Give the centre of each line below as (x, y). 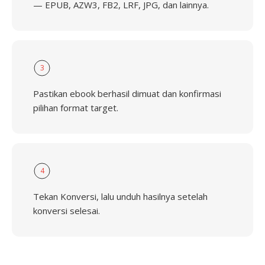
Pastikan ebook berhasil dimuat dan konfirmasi (127, 93)
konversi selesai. (67, 211)
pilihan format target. (76, 108)
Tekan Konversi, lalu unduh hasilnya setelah (120, 196)
